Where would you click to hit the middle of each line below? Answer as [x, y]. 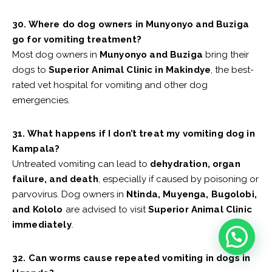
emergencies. [41, 100]
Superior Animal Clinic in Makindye [130, 70]
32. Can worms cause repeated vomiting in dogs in [131, 258]
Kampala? [36, 149]
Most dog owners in [56, 55]
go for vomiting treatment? [77, 40]
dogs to [30, 70]
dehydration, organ [195, 164]
